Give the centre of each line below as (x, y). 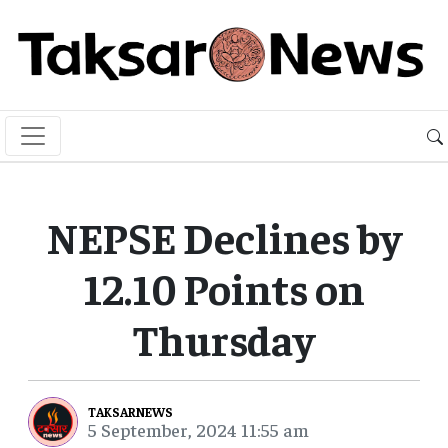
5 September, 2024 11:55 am (198, 429)
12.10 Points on (224, 287)
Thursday (224, 338)
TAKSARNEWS (130, 411)
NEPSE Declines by (224, 236)
